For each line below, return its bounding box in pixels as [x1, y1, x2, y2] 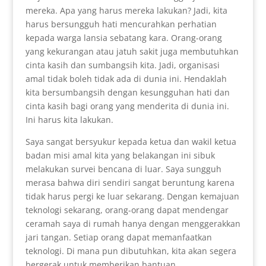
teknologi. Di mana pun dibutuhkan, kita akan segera [25, 245, 236, 256]
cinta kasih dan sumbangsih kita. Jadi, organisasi [25, 59, 220, 71]
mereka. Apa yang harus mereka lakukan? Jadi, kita [25, 4, 227, 16]
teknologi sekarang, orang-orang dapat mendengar [25, 204, 229, 216]
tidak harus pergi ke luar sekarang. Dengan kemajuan [25, 190, 239, 202]
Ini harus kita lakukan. [25, 113, 113, 125]
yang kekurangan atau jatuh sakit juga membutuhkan [25, 45, 239, 57]
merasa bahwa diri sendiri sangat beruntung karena [25, 176, 235, 188]
